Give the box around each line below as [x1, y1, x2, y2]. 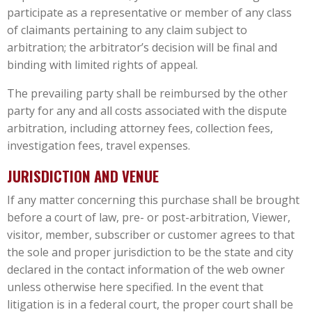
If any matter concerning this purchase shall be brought [7, 192, 299, 208]
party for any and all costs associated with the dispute [7, 102, 287, 118]
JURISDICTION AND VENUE [7, 164, 159, 187]
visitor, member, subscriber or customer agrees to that [7, 226, 295, 242]
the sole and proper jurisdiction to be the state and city [7, 244, 293, 260]
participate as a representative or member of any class [7, 4, 292, 20]
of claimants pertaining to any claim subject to [7, 22, 247, 38]
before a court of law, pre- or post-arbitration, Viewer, [7, 209, 290, 225]
